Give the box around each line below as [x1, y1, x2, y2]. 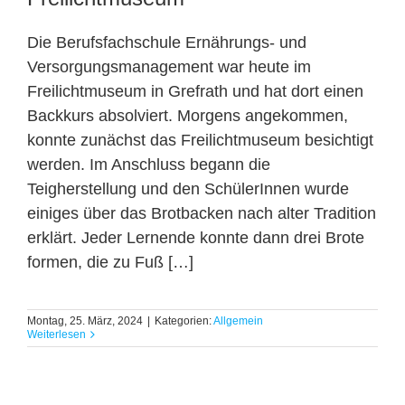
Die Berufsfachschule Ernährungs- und [27, 33, 306, 52]
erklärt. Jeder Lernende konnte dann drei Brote [27, 228, 364, 247]
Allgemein [213, 314, 263, 327]
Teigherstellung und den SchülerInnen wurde [27, 179, 349, 198]
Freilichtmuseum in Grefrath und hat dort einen [27, 81, 363, 100]
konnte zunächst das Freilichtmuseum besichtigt [27, 130, 373, 149]
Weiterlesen [27, 327, 86, 341]
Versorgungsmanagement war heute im [27, 57, 311, 76]
